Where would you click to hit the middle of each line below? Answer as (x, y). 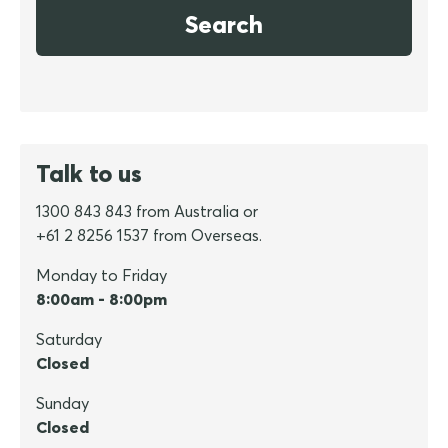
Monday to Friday (101, 275)
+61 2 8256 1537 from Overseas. (149, 235)
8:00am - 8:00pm (101, 299)
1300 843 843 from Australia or (147, 211)
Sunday (62, 403)
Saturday (69, 339)
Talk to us (89, 173)
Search (224, 24)
